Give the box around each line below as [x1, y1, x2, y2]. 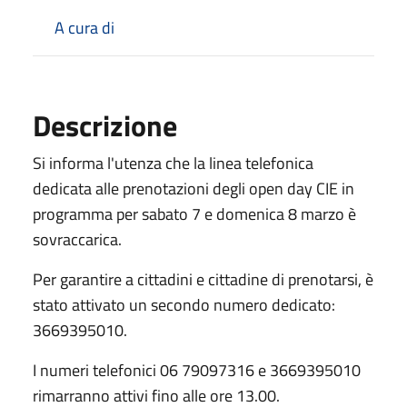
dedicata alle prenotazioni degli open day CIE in [33, 175, 354, 201]
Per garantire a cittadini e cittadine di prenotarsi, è [33, 266, 373, 292]
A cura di [55, 15, 114, 40]
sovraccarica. [33, 226, 122, 252]
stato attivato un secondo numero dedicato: [33, 292, 335, 317]
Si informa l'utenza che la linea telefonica [33, 150, 313, 175]
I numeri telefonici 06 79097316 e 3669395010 [33, 357, 361, 382]
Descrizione [33, 103, 177, 147]
